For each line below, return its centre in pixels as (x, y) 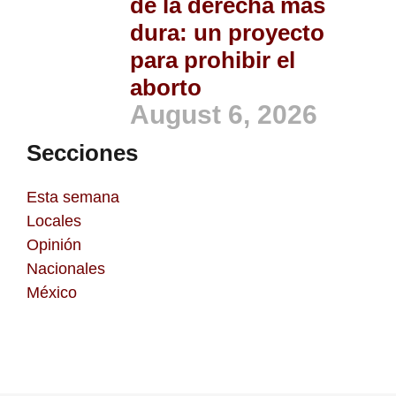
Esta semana (73, 197)
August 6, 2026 (224, 114)
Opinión (54, 244)
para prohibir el (213, 60)
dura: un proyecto (227, 32)
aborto (169, 87)
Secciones (82, 152)
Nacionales (66, 268)
